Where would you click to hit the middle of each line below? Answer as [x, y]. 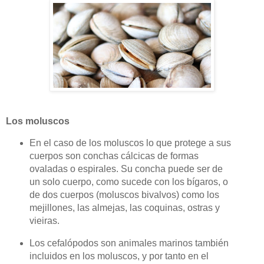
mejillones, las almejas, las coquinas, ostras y [124, 207]
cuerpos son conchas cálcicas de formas [114, 156]
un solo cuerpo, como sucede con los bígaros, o [128, 181]
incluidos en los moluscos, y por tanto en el [119, 256]
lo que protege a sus [187, 143]
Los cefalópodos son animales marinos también [129, 243]
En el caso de [59, 143]
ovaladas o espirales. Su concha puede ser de [126, 169]
